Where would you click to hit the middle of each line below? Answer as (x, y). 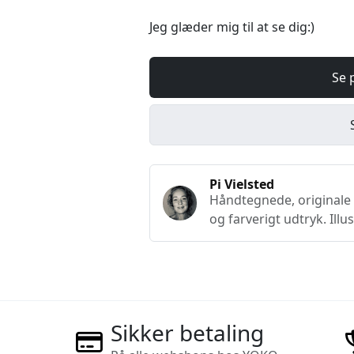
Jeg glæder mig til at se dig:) (233, 27)
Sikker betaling (187, 333)
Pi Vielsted (242, 184)
